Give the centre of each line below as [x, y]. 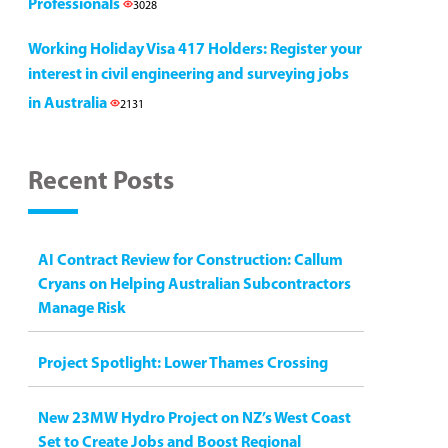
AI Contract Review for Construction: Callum [190, 261]
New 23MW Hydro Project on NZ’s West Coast [194, 419]
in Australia [69, 104]
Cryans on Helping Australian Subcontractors [194, 285]
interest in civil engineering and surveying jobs [188, 75]
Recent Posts [101, 182]
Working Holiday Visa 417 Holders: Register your [195, 50]
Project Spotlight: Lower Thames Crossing [183, 364]
